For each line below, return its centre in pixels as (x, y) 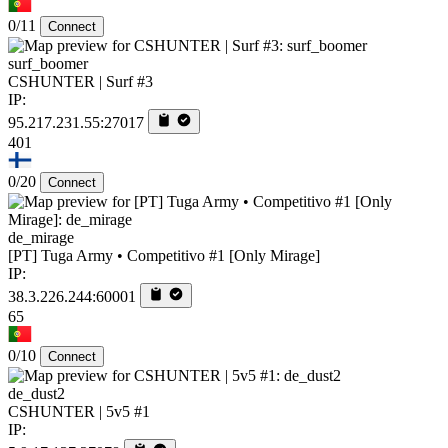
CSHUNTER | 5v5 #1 (79, 411)
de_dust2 (36, 393)
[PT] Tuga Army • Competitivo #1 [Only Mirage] (164, 255)
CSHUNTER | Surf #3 (80, 81)
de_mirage (41, 237)
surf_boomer (48, 63)
